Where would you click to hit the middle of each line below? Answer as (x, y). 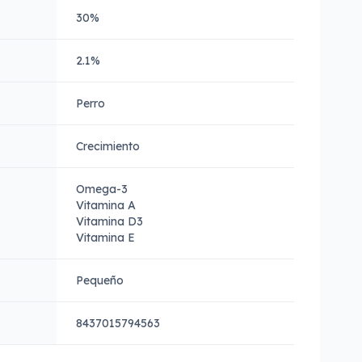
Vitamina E (105, 238)
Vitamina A (106, 205)
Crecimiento (108, 146)
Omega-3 (102, 189)
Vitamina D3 (109, 221)
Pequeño (100, 280)
